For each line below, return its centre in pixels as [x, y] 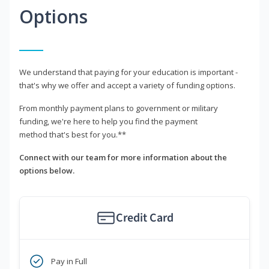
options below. [47, 171]
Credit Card [144, 218]
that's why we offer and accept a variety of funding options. [127, 86]
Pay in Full [69, 261]
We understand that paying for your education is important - [128, 72]
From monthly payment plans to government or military [119, 108]
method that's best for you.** [73, 135]
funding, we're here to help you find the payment [108, 122]
